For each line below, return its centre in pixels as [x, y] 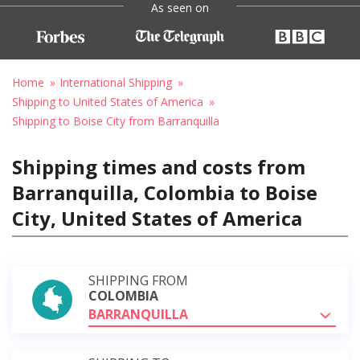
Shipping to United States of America [108, 101]
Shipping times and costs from [159, 166]
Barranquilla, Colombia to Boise [165, 192]
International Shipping [116, 82]
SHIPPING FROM [138, 280]
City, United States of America [157, 218]
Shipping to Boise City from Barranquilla [116, 121]
